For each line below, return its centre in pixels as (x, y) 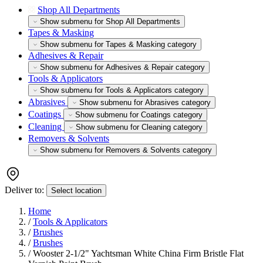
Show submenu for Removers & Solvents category (126, 150)
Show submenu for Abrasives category (145, 102)
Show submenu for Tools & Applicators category (122, 90)
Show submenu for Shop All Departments (110, 21)
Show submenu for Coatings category (139, 115)
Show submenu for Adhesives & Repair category (122, 67)
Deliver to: (24, 190)
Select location (76, 190)
